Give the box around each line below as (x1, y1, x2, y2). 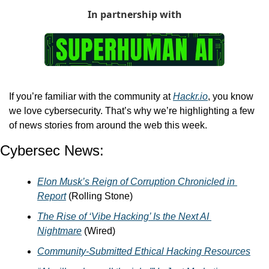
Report (37, 191, 66, 202)
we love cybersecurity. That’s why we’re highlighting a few (9, 106, 255, 116)
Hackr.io (173, 91, 208, 102)
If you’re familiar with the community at (9, 91, 173, 102)
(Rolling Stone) (66, 191, 133, 202)
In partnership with (87, 8, 182, 21)
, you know (208, 91, 253, 102)
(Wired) (82, 226, 115, 237)
